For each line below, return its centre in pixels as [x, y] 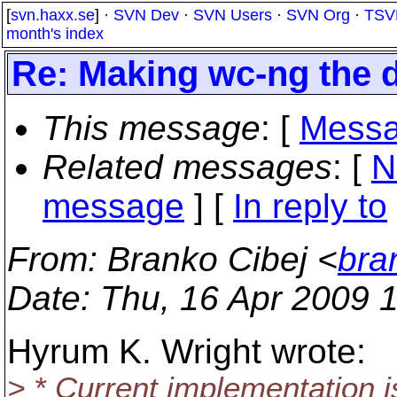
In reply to [310, 206]
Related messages [187, 167]
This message [152, 128]
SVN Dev [146, 15]
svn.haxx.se [53, 15]
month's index [55, 34]
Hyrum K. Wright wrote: [187, 351]
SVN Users [233, 15]
